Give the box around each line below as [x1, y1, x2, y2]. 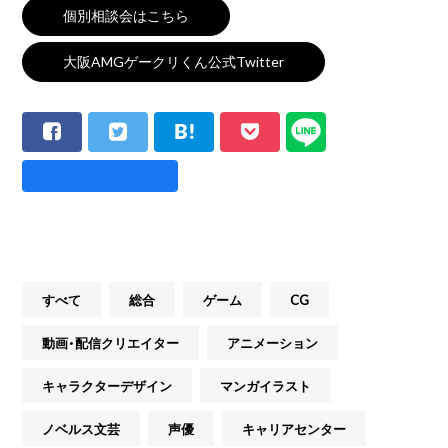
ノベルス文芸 [42, 419, 121, 439]
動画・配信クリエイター [42, 333, 180, 353]
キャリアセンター [242, 419, 347, 439]
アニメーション [227, 333, 319, 353]
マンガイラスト [220, 376, 312, 396]
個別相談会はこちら [63, 5, 190, 26]
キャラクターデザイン [42, 376, 173, 396]
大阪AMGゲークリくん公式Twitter [63, 51, 285, 72]
